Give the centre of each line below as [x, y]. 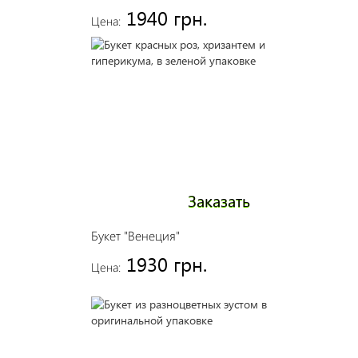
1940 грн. [166, 18]
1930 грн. [166, 264]
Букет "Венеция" [135, 235]
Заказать [219, 200]
